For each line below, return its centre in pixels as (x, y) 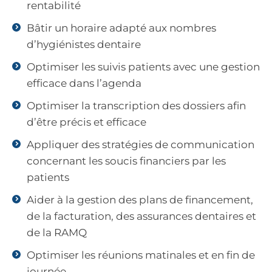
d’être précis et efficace (87, 122)
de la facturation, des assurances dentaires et (141, 216)
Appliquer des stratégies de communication (141, 145)
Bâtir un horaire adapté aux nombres (121, 28)
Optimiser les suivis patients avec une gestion (143, 67)
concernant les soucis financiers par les (126, 161)
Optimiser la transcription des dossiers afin (136, 106)
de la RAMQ (57, 233)
